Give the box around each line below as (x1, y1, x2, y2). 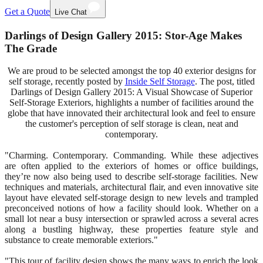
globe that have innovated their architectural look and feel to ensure (8, 108, 255, 119)
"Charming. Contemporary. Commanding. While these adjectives (5, 150, 258, 161)
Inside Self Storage (124, 76, 195, 87)
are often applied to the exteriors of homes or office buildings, (5, 161, 258, 171)
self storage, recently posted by (8, 76, 125, 87)
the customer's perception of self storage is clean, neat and (25, 119, 238, 129)
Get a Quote (5, 6, 50, 16)
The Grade (5, 42, 57, 55)
